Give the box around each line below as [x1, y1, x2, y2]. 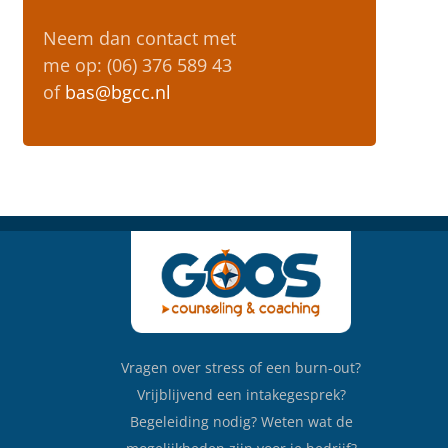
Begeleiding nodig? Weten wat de [129, 411, 353, 431]
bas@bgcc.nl [64, 80, 171, 104]
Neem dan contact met [42, 26, 236, 50]
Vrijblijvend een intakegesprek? [136, 384, 346, 404]
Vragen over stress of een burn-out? [121, 357, 361, 377]
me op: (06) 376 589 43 [42, 53, 232, 77]
